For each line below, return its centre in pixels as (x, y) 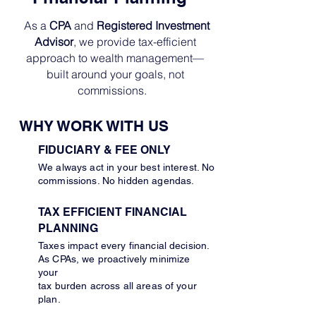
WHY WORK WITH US (94, 126)
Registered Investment (153, 25)
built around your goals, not (115, 74)
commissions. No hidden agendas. (116, 181)
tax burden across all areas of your (117, 286)
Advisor (54, 42)
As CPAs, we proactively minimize (114, 259)
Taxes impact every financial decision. (124, 245)
